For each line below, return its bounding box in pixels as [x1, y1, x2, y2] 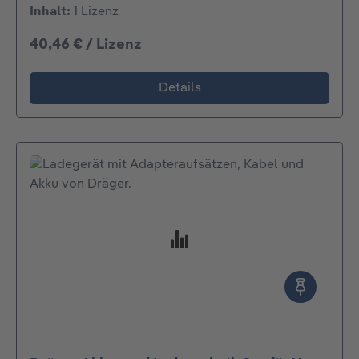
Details [158, 82, 201, 95]
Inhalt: [30, 6, 74, 19]
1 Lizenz [74, 6, 119, 19]
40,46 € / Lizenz [30, 38, 142, 53]
